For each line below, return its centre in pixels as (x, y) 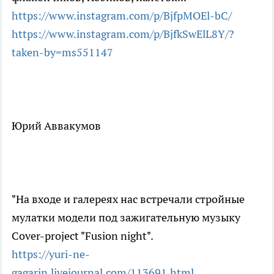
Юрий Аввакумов (56, 125)
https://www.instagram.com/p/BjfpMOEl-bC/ (122, 15)
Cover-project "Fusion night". (83, 235)
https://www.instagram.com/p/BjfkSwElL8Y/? (123, 34)
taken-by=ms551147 (62, 52)
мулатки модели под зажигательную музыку (126, 217)
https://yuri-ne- (51, 254)
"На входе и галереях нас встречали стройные (128, 199)
